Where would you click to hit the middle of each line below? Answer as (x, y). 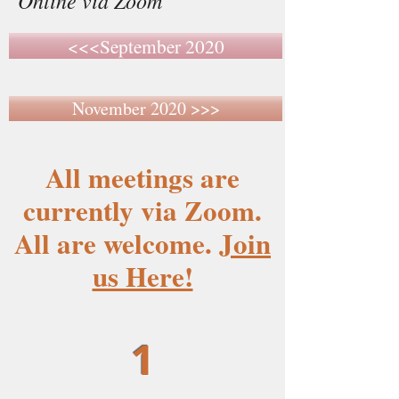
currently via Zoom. (142, 210)
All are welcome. (117, 243)
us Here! (142, 276)
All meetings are (142, 177)
